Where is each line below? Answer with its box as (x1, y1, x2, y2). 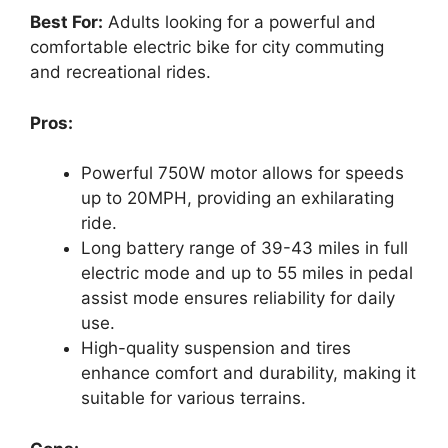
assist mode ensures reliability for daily (81, 288, 395, 309)
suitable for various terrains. (81, 388, 306, 409)
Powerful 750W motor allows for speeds (81, 163, 404, 184)
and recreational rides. (30, 62, 211, 83)
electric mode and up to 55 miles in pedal (81, 263, 413, 284)
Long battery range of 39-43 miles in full (81, 238, 408, 259)
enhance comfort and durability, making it (81, 363, 416, 384)
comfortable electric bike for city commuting (30, 37, 384, 58)
